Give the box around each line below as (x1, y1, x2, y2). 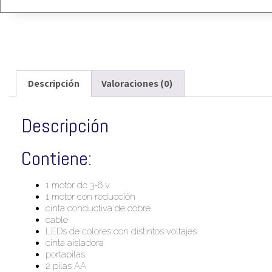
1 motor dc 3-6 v (46, 179, 110, 191)
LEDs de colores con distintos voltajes (46, 225, 197, 237)
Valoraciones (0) (101, 76, 172, 90)
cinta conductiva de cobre (46, 202, 151, 214)
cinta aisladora (46, 237, 104, 248)
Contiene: (21, 146, 92, 171)
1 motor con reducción (46, 191, 135, 202)
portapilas (46, 248, 85, 260)
